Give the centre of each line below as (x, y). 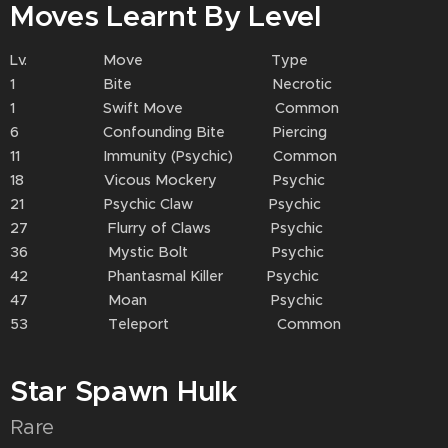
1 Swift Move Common (174, 108)
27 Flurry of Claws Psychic (166, 228)
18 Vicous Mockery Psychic (167, 180)
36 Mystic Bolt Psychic (167, 252)
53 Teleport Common (175, 324)
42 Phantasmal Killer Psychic (164, 276)
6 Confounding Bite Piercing (168, 132)
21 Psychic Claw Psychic (165, 204)
